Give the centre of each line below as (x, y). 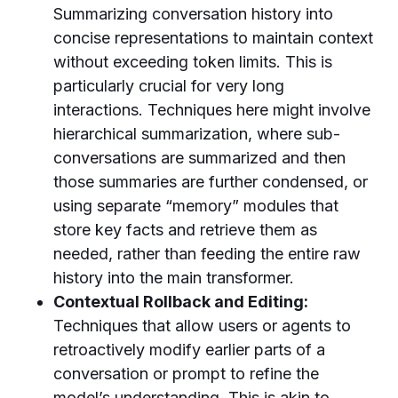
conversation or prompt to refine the (186, 374)
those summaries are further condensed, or (211, 182)
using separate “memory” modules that (196, 206)
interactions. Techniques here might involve (212, 110)
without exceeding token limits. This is (193, 62)
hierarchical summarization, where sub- (197, 134)
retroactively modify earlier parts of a (189, 350)
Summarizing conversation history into (193, 14)
